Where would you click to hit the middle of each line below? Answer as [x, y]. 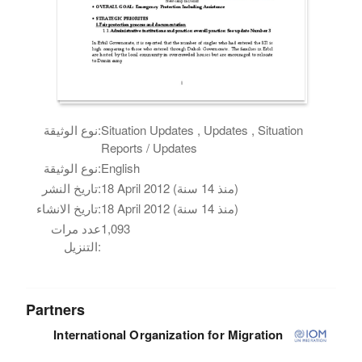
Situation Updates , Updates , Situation [202, 129]
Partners [56, 309]
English [121, 167]
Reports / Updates [149, 147]
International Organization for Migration [168, 334]
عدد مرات [76, 228]
